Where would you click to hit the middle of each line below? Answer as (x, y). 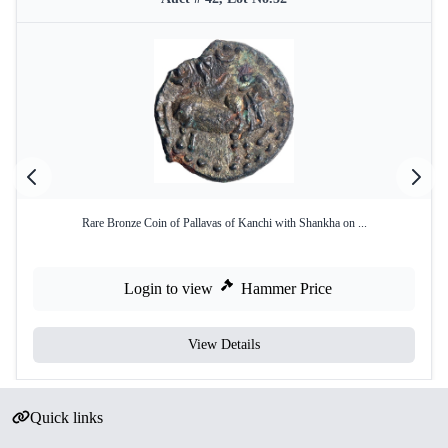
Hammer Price (286, 288)
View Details (224, 344)
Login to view (168, 288)
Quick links (66, 417)
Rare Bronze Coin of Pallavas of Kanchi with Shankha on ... (224, 223)
